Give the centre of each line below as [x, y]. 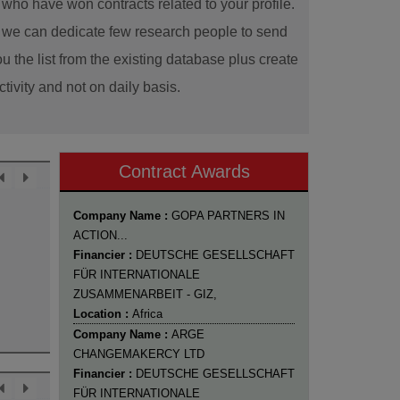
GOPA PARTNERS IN [228, 215]
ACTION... [100, 235]
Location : [103, 313]
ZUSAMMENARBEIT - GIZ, [145, 294]
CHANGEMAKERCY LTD [139, 354]
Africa [147, 313]
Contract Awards [184, 171]
